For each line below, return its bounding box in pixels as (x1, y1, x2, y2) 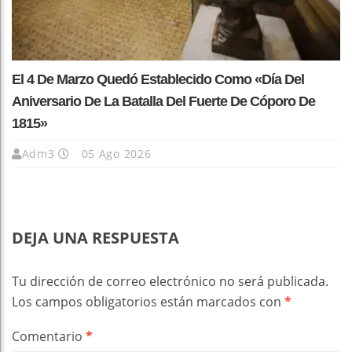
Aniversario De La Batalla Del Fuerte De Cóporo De (12, 93, 315, 109)
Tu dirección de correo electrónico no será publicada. (12, 272, 328, 290)
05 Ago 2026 (77, 145, 152, 161)
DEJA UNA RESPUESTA (12, 226, 179, 248)
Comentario (12, 327, 86, 345)
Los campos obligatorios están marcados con (12, 292, 284, 310)
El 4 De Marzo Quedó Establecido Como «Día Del (12, 71, 304, 87)
